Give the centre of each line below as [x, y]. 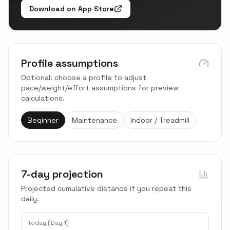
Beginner [43, 120]
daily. [30, 199]
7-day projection [62, 174]
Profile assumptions [70, 63]
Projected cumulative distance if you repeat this [106, 188]
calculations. [43, 98]
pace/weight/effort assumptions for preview [100, 88]
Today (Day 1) [48, 223]
